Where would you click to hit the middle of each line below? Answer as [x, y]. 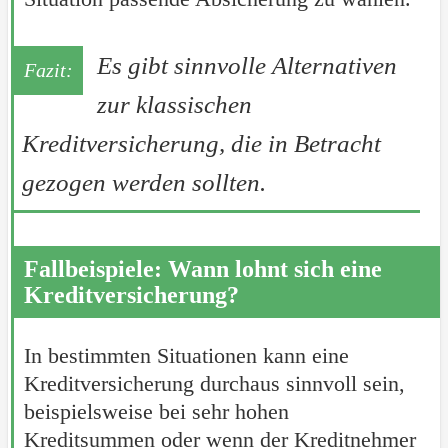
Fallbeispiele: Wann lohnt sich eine [202, 269]
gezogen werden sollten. [143, 183]
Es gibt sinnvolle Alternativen [246, 66]
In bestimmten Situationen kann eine [186, 356]
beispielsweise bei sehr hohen [156, 412]
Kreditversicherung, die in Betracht [201, 144]
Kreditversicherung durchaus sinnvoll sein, [214, 384]
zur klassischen [174, 105]
